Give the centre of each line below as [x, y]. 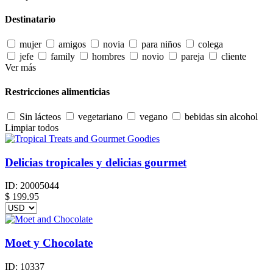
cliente [234, 57]
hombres [108, 57]
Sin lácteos [40, 116]
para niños [161, 44]
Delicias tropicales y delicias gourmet [96, 162]
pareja [193, 57]
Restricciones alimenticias [57, 91]
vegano [154, 116]
